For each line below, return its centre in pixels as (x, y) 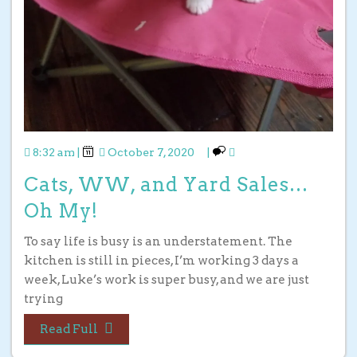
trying (43, 299)
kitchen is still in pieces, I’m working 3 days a (161, 261)
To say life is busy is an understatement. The (158, 242)
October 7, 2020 (151, 153)
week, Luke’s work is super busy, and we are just (167, 280)
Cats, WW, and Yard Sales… (166, 185)
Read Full (69, 330)
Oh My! (61, 211)
